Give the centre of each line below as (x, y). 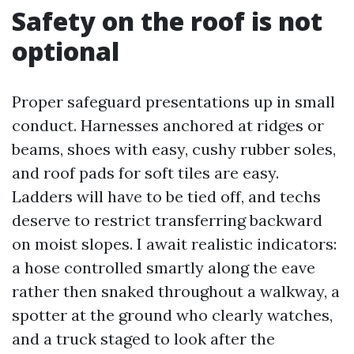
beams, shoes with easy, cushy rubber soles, (174, 149)
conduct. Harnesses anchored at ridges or (168, 125)
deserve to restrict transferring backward (167, 220)
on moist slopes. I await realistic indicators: (174, 244)
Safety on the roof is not (167, 21)
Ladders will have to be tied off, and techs (166, 196)
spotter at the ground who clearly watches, (172, 315)
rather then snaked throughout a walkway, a (176, 291)
